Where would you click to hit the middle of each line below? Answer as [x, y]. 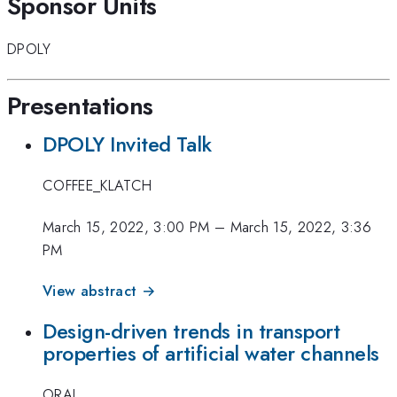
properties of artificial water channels [211, 353]
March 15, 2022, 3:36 [301, 226]
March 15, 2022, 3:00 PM [126, 226]
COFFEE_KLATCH [97, 186]
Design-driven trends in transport [191, 331]
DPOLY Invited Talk [127, 144]
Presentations [80, 105]
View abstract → [99, 291]
